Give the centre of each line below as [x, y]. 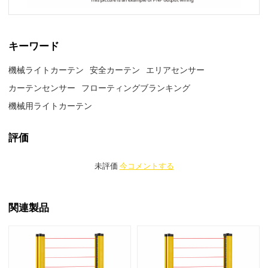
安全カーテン [115, 70]
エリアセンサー [176, 70]
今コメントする [147, 166]
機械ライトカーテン [46, 70]
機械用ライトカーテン [51, 106]
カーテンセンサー [42, 88]
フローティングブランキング [136, 88]
